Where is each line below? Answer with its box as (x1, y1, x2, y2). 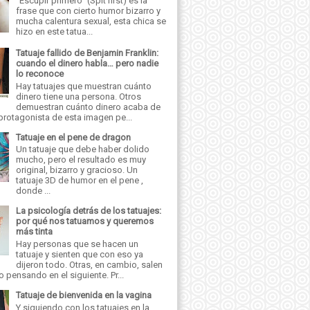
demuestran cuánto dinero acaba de (16, 101, 161, 112)
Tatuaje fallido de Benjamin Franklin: (16, 48, 159, 59)
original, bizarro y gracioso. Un (16, 165, 138, 176)
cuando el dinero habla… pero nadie (16, 58, 159, 69)
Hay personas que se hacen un (16, 238, 139, 249)
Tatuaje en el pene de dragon (16, 131, 131, 143)
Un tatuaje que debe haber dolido (16, 144, 150, 155)
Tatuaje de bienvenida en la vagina (16, 289, 152, 300)
